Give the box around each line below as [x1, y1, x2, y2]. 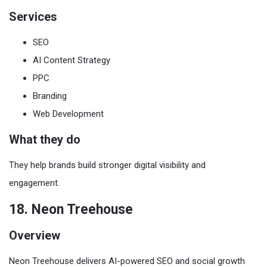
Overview [9, 228, 60, 243]
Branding [33, 91, 67, 101]
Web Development [33, 108, 104, 119]
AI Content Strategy [33, 55, 110, 66]
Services [9, 10, 57, 24]
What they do [9, 132, 80, 147]
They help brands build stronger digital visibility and [9, 160, 206, 170]
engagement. [9, 178, 60, 188]
